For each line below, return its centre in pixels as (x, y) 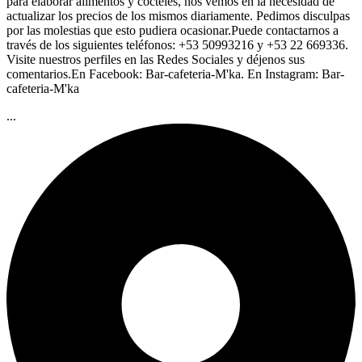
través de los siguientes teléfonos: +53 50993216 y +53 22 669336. (177, 44)
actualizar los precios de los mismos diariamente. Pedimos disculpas (178, 15)
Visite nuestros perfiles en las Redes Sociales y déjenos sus (156, 59)
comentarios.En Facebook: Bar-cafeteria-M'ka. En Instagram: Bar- (175, 74)
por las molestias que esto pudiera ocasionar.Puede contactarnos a (173, 30)
